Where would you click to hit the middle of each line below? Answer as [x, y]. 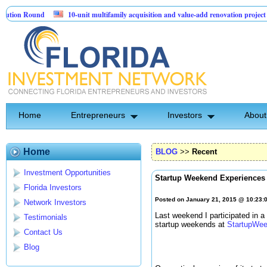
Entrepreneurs [98, 115]
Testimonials [46, 218]
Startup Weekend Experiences [210, 178]
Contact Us [43, 232]
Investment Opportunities [67, 173]
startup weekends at [191, 225]
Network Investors [55, 203]
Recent [204, 152]
